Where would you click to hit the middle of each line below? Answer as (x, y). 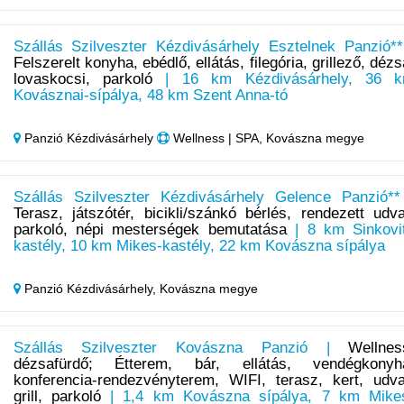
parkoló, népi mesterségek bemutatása (150, 230)
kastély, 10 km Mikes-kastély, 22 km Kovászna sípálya (199, 246)
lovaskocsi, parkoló (83, 79)
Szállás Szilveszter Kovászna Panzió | (181, 348)
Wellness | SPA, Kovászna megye (266, 138)
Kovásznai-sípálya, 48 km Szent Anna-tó (150, 96)
